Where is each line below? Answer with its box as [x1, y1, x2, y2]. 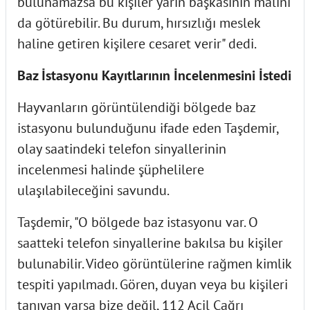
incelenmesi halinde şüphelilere [17, 160, 204, 179]
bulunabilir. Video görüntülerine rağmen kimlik [17, 254, 291, 273]
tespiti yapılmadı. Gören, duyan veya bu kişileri [17, 275, 288, 293]
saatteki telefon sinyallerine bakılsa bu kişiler [17, 233, 283, 252]
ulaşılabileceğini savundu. [17, 181, 170, 199]
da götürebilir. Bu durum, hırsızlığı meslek [17, 13, 260, 32]
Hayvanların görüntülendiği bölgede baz [17, 98, 255, 116]
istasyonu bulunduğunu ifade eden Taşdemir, [17, 118, 278, 137]
